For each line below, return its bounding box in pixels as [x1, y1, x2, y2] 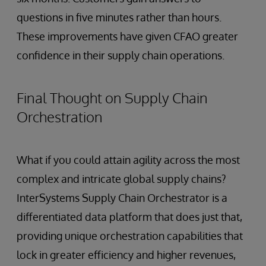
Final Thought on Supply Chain [17, 88, 208, 107]
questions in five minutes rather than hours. [17, 11, 221, 24]
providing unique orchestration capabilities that [17, 229, 243, 243]
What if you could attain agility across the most [17, 153, 240, 167]
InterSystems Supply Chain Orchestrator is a [17, 191, 227, 205]
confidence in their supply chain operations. [17, 49, 224, 62]
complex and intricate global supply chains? [17, 172, 226, 186]
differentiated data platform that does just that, [17, 210, 242, 224]
